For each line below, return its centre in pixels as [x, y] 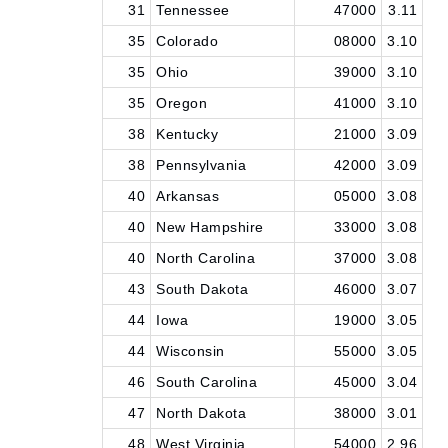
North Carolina [205, 258]
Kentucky [187, 134]
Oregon [181, 103]
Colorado [187, 41]
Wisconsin [190, 351]
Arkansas [187, 196]
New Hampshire [210, 227]
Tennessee [193, 10]
